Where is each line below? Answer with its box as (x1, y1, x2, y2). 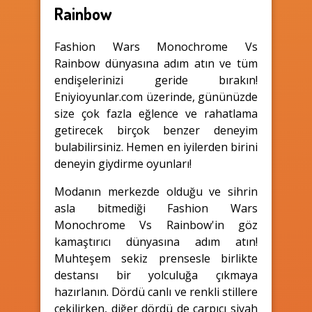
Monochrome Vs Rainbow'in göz (54, 217, 258, 233)
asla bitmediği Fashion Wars (54, 200, 258, 216)
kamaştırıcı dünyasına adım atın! (54, 233, 258, 249)
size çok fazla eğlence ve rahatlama (54, 105, 258, 121)
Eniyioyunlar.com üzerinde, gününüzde (54, 88, 258, 104)
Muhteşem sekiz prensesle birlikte (54, 250, 258, 266)
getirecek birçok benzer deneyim (54, 122, 258, 138)
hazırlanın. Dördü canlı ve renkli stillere (54, 283, 258, 299)
